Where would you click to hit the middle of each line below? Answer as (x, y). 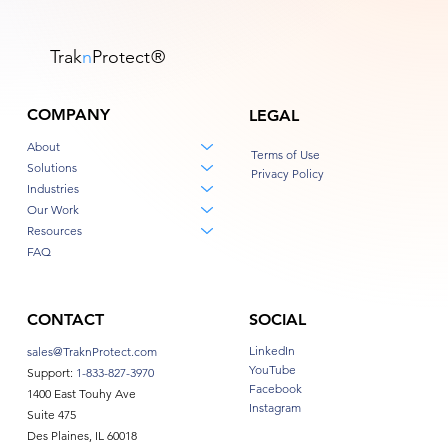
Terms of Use (286, 154)
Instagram (274, 408)
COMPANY (68, 115)
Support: (51, 373)
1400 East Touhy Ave (81, 394)
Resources (54, 231)
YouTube (272, 370)
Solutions (51, 168)
